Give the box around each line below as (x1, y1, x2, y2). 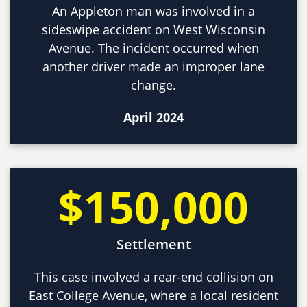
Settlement (116, 234, 191, 254)
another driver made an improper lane (42, 58, 265, 75)
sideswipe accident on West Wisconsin (42, 21, 265, 38)
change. (131, 76, 176, 93)
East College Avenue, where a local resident (29, 286, 278, 304)
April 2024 (123, 108, 184, 125)
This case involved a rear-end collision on (34, 268, 273, 285)
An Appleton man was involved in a (52, 2, 255, 19)
